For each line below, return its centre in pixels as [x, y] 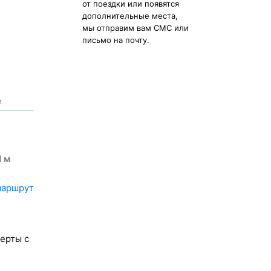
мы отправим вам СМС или [135, 28]
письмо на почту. [116, 40]
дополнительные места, [130, 16]
